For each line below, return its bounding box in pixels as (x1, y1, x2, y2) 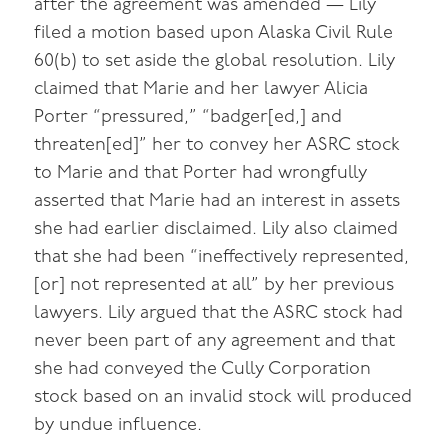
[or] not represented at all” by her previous (34, 275, 395, 295)
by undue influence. (34, 415, 203, 435)
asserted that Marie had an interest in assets (34, 191, 401, 211)
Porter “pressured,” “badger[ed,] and (34, 107, 343, 127)
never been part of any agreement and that (34, 331, 396, 351)
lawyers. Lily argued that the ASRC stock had (34, 303, 404, 323)
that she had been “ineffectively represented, (34, 247, 410, 267)
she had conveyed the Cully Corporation (34, 359, 372, 379)
